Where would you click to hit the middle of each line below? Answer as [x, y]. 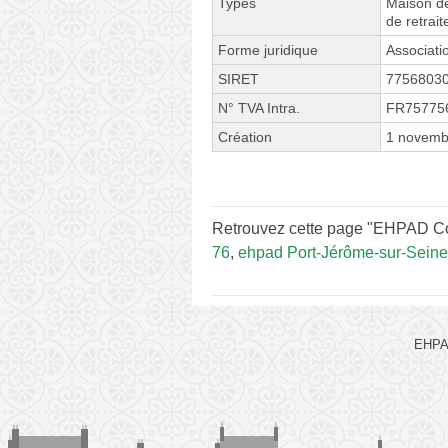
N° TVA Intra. [259, 108]
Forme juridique [268, 50]
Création [245, 137]
